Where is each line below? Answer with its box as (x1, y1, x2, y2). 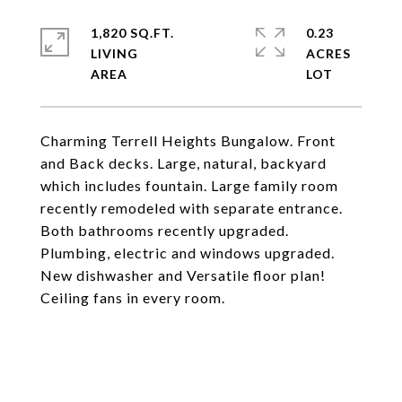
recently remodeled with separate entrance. (40, 199, 343, 216)
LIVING (91, 46, 138, 61)
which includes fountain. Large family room (40, 177, 338, 194)
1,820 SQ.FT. (91, 25, 174, 40)
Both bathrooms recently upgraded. (40, 222, 289, 239)
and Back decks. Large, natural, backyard (40, 154, 327, 171)
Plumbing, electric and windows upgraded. (40, 244, 335, 261)
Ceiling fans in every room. (40, 289, 225, 306)
